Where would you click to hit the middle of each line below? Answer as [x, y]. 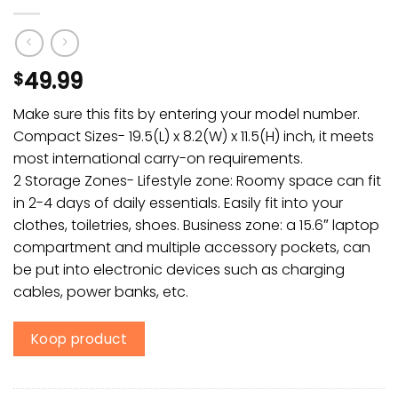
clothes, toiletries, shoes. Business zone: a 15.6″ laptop [196, 226]
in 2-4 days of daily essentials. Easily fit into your [178, 203]
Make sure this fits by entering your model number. [187, 115]
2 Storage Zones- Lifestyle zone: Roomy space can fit [197, 181]
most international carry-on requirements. [158, 159]
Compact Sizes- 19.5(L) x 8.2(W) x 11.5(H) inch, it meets [194, 137]
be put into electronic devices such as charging [179, 270]
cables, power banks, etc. [101, 292]
